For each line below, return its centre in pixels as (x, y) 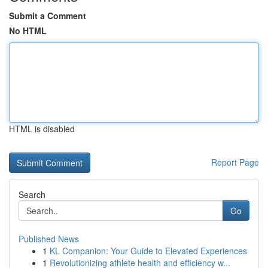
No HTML (28, 31)
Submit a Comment (48, 16)
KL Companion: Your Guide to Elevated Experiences (148, 251)
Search (32, 194)
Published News (49, 239)
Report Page (235, 162)
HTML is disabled (42, 129)
